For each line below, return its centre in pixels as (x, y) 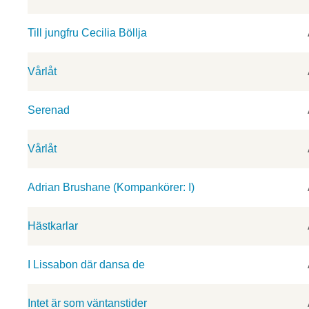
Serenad (49, 110)
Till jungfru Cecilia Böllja (87, 33)
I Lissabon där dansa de (86, 265)
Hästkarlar (53, 226)
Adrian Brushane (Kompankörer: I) (111, 187)
